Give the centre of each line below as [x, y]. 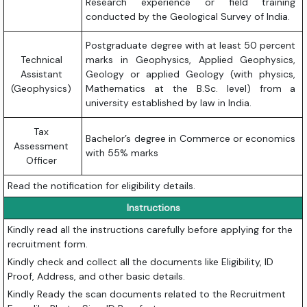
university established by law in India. [169, 103]
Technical [41, 60]
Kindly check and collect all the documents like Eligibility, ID [141, 262]
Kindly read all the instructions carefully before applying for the [150, 230]
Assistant [41, 74]
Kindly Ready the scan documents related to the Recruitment [147, 294]
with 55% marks [122, 153]
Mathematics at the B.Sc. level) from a [191, 89]
